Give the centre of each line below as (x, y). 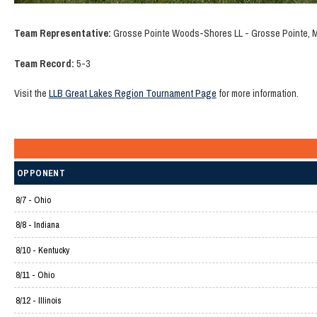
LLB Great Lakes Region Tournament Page (132, 93)
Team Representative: (62, 33)
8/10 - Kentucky (42, 250)
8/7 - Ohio (33, 200)
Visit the (31, 93)
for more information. (257, 93)
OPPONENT (41, 173)
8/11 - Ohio (35, 275)
